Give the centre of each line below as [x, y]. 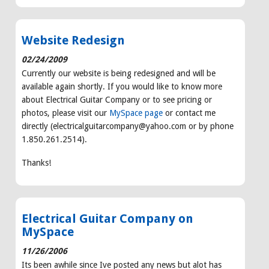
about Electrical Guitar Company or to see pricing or [117, 100]
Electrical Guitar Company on [107, 219]
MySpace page [136, 113]
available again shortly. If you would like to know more [122, 87]
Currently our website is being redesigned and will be [119, 74]
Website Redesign [73, 41]
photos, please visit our [65, 113]
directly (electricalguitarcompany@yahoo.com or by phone [128, 126]
